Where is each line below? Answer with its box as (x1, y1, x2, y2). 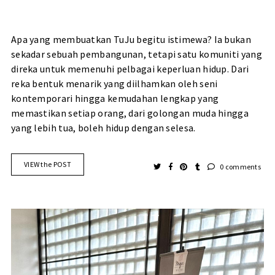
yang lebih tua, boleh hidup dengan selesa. (10, 122, 198, 134)
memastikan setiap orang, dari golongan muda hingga (10, 107, 249, 120)
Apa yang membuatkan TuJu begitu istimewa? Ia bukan (10, 33, 251, 46)
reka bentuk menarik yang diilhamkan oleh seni (10, 77, 218, 90)
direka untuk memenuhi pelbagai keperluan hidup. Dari (10, 63, 249, 76)
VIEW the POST (23, 160, 71, 169)
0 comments (218, 162, 261, 172)
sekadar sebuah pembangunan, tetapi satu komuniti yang (10, 48, 262, 61)
